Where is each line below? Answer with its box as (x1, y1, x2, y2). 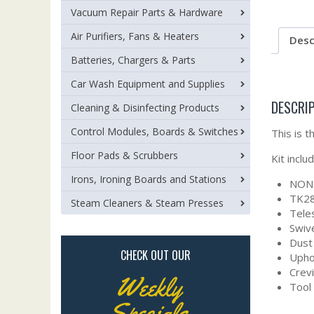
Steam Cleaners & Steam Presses (71, 196, 224, 210)
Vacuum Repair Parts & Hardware (71, 6, 223, 19)
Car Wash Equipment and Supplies (71, 77, 225, 90)
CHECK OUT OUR (121, 247, 191, 264)
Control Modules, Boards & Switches (71, 125, 238, 138)
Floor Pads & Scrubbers (71, 149, 178, 162)
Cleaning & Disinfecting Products (71, 101, 219, 114)
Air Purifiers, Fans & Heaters (71, 29, 199, 43)
